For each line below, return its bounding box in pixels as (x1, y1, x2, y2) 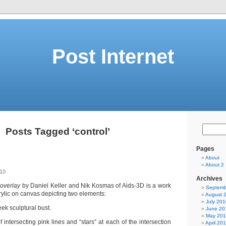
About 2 (205, 162, 224, 167)
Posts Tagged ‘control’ (5, 126, 110, 137)
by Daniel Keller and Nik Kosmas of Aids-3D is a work (20, 182, 172, 189)
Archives (196, 175, 222, 182)
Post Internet (52, 45, 174, 68)
